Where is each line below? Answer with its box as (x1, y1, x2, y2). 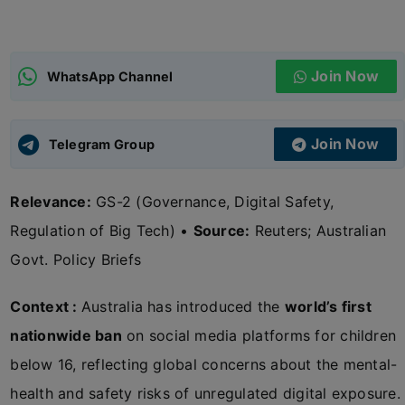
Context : (10, 297, 81, 316)
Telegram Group (48, 136, 155, 152)
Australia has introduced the (80, 297, 285, 316)
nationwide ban (10, 326, 122, 344)
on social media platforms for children (121, 326, 397, 344)
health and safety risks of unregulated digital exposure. (10, 384, 400, 402)
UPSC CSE (22, 148, 95, 167)
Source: (193, 221, 250, 240)
